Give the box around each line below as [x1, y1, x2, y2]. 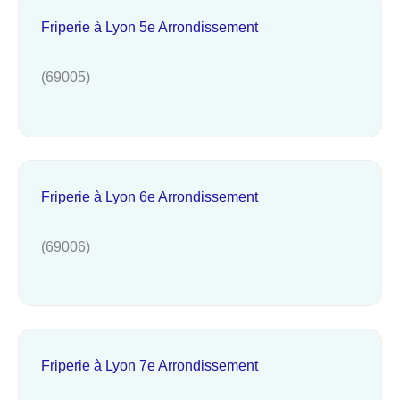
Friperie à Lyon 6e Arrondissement [41, 187, 258, 204]
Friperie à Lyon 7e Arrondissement [41, 357, 258, 374]
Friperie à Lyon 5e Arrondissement [41, 19, 258, 36]
